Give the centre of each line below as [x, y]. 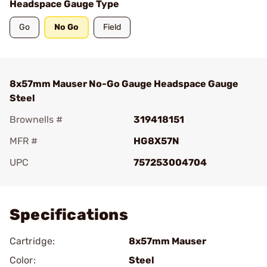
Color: [23, 260]
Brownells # [36, 119]
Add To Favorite [61, 179]
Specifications [69, 215]
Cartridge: [32, 241]
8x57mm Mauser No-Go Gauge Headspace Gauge [124, 84]
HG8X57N [156, 141]
